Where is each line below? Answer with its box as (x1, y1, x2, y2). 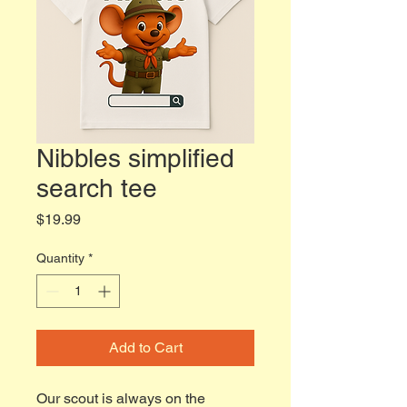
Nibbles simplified (36, 144, 234, 173)
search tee (36, 174, 157, 203)
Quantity (36, 251, 84, 265)
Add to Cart (108, 339, 183, 356)
